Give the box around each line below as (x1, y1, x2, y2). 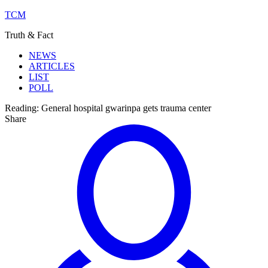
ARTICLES (29, 61, 75, 71)
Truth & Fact (5, 30, 53, 40)
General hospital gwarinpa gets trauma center (41, 103, 211, 113)
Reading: (5, 103, 39, 113)
